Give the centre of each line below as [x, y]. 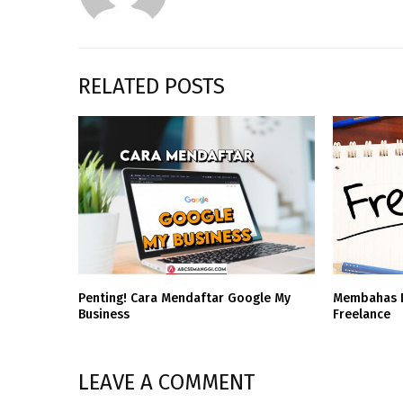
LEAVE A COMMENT [166, 382]
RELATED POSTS [152, 86]
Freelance [362, 314]
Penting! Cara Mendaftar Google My [184, 298]
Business [104, 314]
